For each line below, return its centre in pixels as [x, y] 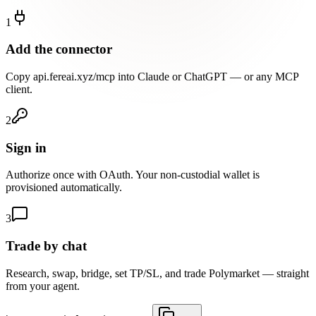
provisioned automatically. [64, 188]
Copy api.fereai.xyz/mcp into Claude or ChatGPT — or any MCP [152, 76]
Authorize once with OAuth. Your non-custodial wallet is [133, 175]
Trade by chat [46, 246]
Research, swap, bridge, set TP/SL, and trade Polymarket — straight [157, 273]
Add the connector [59, 49]
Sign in [26, 147]
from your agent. [43, 286]
